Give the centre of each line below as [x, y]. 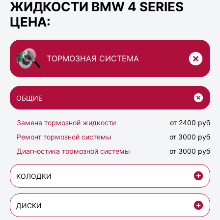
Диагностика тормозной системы [73, 151]
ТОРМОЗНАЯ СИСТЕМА [93, 59]
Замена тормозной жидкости [66, 123]
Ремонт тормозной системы [64, 137]
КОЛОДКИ [34, 176]
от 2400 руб [190, 123]
